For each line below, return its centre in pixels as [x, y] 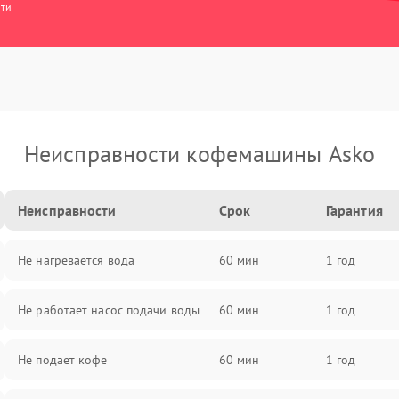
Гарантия [354, 210]
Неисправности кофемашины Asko [199, 154]
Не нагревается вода [77, 260]
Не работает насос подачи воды [109, 310]
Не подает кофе [63, 360]
